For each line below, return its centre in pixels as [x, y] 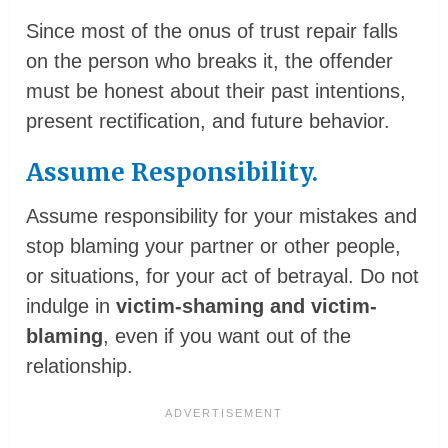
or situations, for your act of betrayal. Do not [223, 275]
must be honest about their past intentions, [216, 90]
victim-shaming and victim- [247, 305]
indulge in [71, 305]
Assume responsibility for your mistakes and [222, 215]
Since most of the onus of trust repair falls [212, 30]
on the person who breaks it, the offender [210, 60]
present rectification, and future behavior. [208, 120]
